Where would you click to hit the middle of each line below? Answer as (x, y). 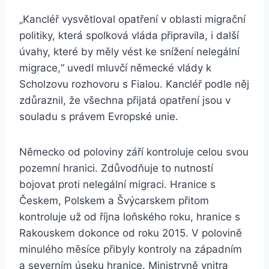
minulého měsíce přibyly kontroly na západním (131, 249)
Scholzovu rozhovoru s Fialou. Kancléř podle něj (134, 84)
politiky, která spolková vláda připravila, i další (129, 36)
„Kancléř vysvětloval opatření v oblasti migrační (132, 20)
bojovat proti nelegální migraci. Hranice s (117, 185)
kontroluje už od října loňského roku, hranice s (130, 217)
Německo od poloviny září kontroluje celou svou (134, 152)
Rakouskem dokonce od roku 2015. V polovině (131, 233)
